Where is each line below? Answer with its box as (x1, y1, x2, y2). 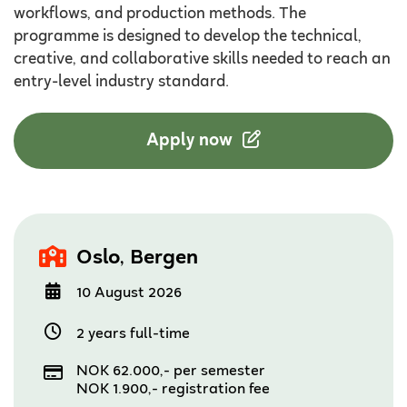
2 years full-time (76, 326, 190, 342)
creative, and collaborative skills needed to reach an (14, 51, 391, 68)
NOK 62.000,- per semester (76, 363, 265, 380)
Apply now (146, 131, 237, 150)
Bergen (130, 247, 198, 270)
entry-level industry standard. (14, 74, 229, 91)
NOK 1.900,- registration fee (76, 382, 270, 398)
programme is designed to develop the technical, (14, 28, 362, 45)
